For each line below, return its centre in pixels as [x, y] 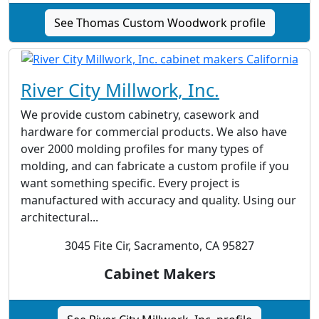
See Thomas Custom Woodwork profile [159, 23]
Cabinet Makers [159, 274]
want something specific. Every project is [130, 183]
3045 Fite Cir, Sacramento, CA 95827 [159, 246]
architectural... [59, 218]
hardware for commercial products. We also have [154, 132]
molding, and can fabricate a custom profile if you [155, 166]
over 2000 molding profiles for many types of [142, 149]
